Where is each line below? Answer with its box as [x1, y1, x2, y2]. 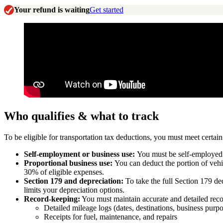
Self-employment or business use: [24, 149, 137, 158]
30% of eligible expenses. [24, 167, 104, 176]
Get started [90, 5, 123, 14]
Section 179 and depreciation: [24, 176, 125, 185]
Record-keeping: [24, 194, 80, 203]
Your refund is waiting [14, 5, 90, 14]
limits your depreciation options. [24, 185, 124, 194]
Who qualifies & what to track [4, 109, 159, 122]
